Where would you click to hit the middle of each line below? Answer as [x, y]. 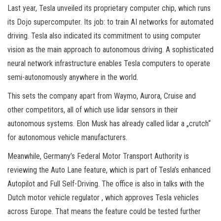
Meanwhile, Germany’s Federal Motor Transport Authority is [98, 156]
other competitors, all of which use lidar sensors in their [93, 110]
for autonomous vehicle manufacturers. [67, 137]
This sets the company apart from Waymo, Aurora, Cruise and [102, 96]
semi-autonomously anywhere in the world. [73, 77]
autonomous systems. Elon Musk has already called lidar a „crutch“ [109, 123]
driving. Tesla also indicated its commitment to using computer [104, 36]
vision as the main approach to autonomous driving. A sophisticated [110, 49]
